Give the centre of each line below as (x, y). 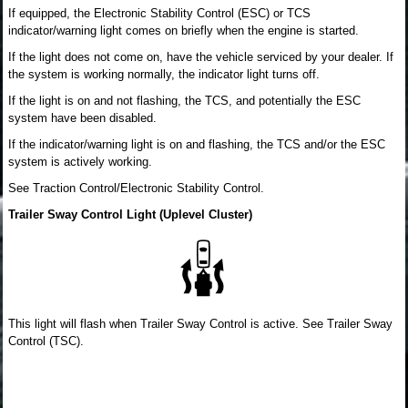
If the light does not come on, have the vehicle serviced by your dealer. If (201, 57)
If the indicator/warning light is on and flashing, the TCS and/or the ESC (197, 144)
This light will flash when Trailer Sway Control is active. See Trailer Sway (200, 324)
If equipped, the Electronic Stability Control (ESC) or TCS (159, 13)
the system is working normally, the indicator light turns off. (164, 74)
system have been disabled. (82, 118)
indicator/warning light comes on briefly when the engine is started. (184, 31)
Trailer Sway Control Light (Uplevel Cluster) (130, 214)
